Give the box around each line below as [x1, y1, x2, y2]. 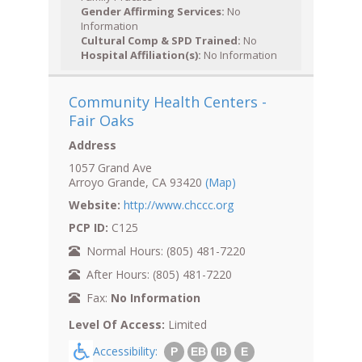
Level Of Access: [69, 317, 165, 333]
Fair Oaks [69, 111, 134, 131]
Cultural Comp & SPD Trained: [81, 33, 241, 48]
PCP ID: [69, 220, 108, 236]
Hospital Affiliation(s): [81, 48, 201, 63]
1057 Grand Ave [69, 160, 152, 176]
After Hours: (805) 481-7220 [80, 267, 232, 283]
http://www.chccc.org [124, 197, 234, 213]
